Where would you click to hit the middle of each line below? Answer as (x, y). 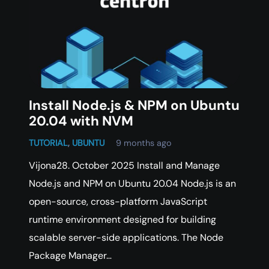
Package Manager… (70, 255)
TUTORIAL (48, 143)
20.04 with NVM (81, 121)
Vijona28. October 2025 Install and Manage (124, 165)
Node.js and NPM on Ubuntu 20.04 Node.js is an (132, 183)
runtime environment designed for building (122, 219)
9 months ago (144, 143)
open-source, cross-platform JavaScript (118, 201)
